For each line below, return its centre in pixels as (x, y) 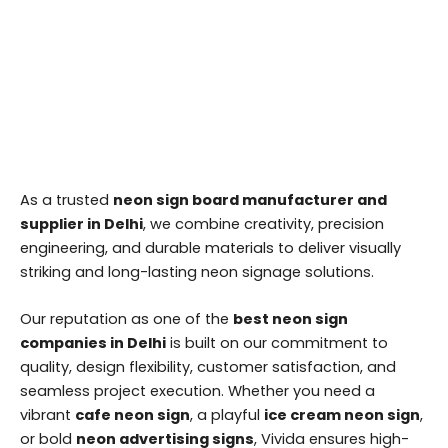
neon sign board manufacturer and (250, 199)
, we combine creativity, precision (263, 223)
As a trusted (66, 199)
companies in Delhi (93, 343)
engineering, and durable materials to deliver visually (210, 247)
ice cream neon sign (342, 415)
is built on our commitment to (277, 343)
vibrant (47, 415)
